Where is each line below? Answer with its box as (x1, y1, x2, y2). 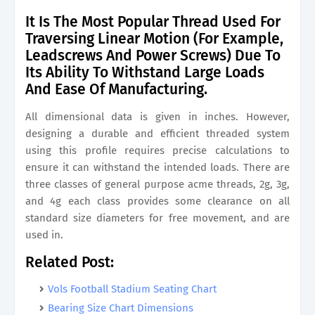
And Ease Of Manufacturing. (25, 80, 207, 98)
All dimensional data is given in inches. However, (25, 110, 290, 123)
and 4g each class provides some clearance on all (25, 195, 290, 207)
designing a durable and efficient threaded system (25, 127, 290, 140)
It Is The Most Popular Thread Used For (25, 13, 281, 31)
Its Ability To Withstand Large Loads (25, 63, 264, 82)
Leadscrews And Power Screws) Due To (25, 46, 281, 65)
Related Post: (25, 253, 114, 271)
